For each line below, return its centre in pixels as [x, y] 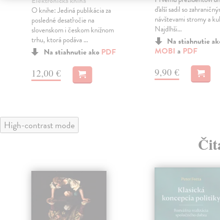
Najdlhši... [168, 29]
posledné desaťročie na [63, 20]
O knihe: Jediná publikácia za [71, 11]
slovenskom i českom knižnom [72, 30]
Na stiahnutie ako [72, 52]
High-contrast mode [39, 125]
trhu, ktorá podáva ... [59, 40]
